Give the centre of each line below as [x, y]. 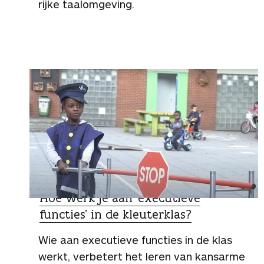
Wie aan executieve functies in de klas [135, 240]
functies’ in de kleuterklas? [115, 214]
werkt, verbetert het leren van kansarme [142, 256]
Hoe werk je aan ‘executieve [120, 197]
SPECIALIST [65, 181]
